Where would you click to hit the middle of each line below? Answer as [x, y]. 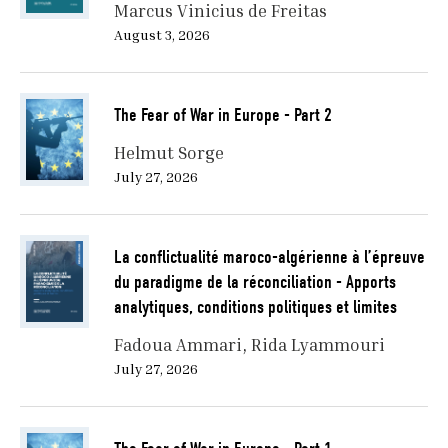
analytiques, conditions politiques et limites [255, 307]
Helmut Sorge [168, 153]
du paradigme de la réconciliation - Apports [254, 282]
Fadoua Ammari [177, 345]
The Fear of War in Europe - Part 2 [222, 115]
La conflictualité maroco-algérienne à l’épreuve [269, 257]
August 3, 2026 [161, 35]
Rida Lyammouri [317, 345]
